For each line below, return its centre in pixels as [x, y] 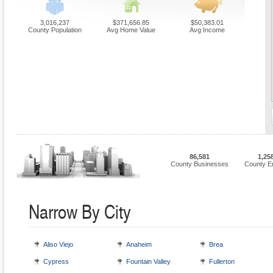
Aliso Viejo [58, 245]
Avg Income [207, 30]
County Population [55, 30]
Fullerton [222, 262]
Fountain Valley [148, 262]
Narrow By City [80, 211]
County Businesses [199, 164]
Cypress [56, 262]
